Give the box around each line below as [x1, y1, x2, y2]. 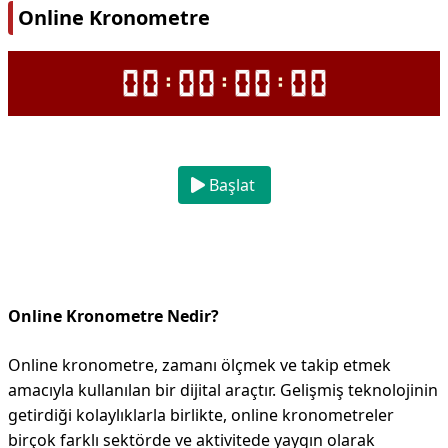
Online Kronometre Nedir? [8, 305, 219, 327]
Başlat [204, 174, 255, 196]
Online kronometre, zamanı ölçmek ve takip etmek [8, 354, 391, 376]
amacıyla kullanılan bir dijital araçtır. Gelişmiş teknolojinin [8, 379, 438, 401]
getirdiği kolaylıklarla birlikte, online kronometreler [8, 404, 394, 426]
